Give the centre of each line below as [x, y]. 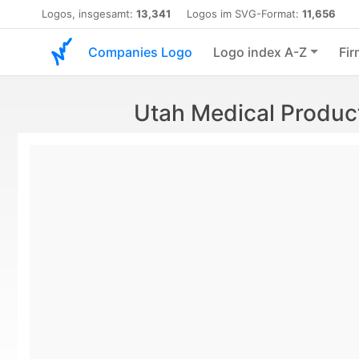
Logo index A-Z [260, 52]
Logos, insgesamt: [89, 14]
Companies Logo [140, 52]
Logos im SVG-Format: [236, 14]
